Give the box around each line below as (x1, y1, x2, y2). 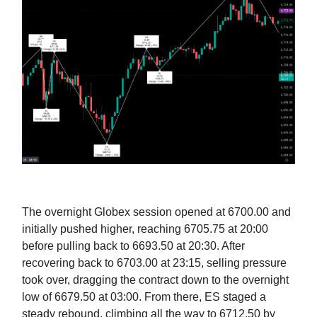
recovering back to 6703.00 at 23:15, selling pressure (22, 257, 287, 270)
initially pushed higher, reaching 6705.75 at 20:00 (22, 223, 268, 236)
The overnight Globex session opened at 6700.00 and (22, 206, 291, 219)
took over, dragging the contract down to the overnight (22, 274, 289, 287)
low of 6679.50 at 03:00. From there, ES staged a (22, 291, 266, 304)
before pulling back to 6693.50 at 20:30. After (22, 240, 245, 253)
